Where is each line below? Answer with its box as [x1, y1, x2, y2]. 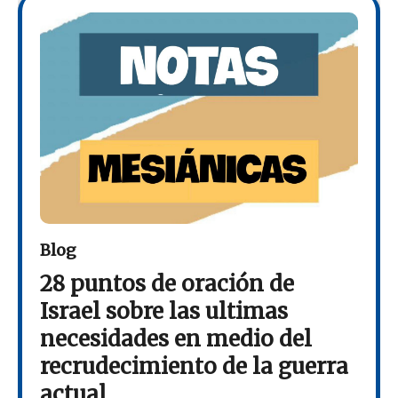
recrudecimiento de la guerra [40, 353, 348, 381]
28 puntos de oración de [40, 270, 294, 298]
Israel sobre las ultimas [40, 298, 288, 326]
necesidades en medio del [40, 325, 312, 354]
